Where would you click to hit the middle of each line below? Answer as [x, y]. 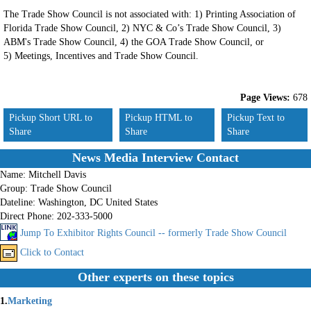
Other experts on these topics [155, 277]
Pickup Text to [256, 118]
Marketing [30, 301]
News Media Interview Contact [155, 158]
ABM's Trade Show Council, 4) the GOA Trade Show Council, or [134, 42]
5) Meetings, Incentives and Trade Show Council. [101, 56]
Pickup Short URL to [51, 118]
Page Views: [265, 98]
